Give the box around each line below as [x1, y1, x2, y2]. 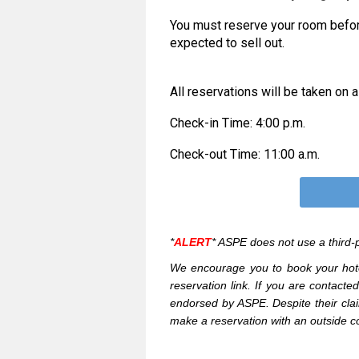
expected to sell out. [170, 34, 284, 50]
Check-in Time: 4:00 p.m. [170, 115, 305, 131]
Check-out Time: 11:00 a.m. [170, 146, 320, 162]
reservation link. [170, 278, 256, 292]
